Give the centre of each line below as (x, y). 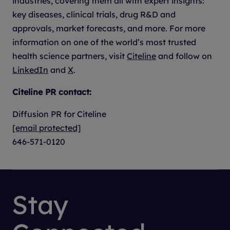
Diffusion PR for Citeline (59, 114)
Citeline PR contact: (52, 92)
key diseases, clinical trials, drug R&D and (94, 14)
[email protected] (46, 128)
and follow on (184, 56)
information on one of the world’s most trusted (104, 42)
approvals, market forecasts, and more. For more (109, 28)
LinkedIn (30, 70)
